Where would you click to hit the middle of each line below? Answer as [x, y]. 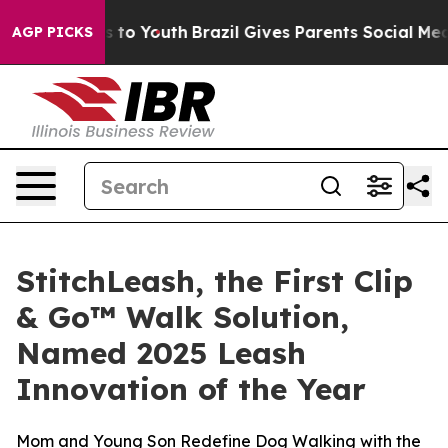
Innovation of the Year [191, 389]
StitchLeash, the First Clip [214, 281]
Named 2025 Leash [161, 353]
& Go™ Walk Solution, [182, 317]
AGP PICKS [52, 32]
